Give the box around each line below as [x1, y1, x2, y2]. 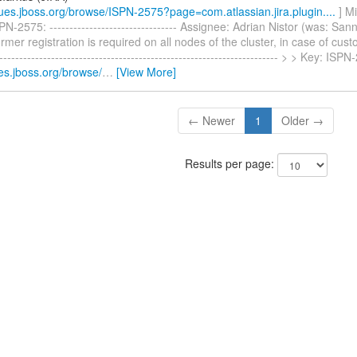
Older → [281, 112, 324, 129]
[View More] [116, 64, 176, 80]
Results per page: [184, 155, 277, 172]
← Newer [188, 112, 236, 129]
